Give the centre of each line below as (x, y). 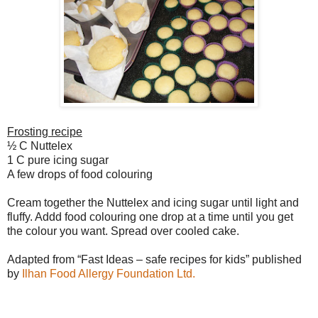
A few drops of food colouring (80, 174)
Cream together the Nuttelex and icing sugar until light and (153, 202)
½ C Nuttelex (40, 146)
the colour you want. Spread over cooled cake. (123, 231)
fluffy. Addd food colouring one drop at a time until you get (150, 216)
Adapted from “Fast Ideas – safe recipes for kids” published (154, 259)
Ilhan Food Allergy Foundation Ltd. (109, 273)
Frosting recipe (45, 131)
